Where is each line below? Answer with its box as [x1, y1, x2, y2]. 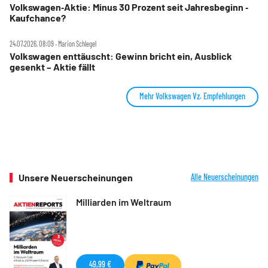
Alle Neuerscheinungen [191, 171, 258, 182]
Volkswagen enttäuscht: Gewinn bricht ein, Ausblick [10, 50, 232, 62]
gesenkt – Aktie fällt [10, 60, 95, 72]
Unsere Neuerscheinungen [19, 171, 133, 183]
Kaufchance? [10, 11, 66, 23]
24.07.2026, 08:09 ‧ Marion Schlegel [10, 39, 96, 48]
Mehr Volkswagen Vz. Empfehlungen [139, 90, 245, 101]
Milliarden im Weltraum [76, 196, 171, 208]
